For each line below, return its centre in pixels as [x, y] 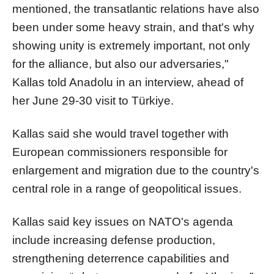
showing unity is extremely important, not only [131, 45]
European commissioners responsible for [120, 152]
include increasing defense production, [114, 240]
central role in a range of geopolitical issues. [127, 188]
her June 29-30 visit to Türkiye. [93, 100]
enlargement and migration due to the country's [136, 170]
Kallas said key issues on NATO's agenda [123, 221]
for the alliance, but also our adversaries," [120, 64]
